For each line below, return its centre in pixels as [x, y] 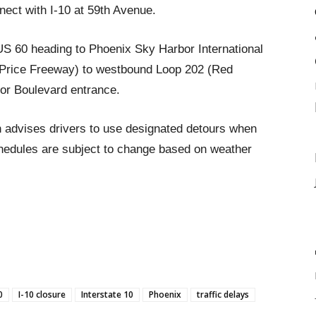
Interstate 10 [107, 294]
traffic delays [223, 294]
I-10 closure [42, 294]
